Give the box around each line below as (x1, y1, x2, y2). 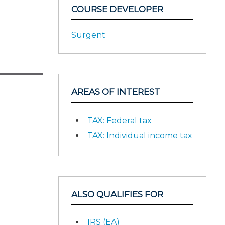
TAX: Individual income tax (87, 130, 192, 140)
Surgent (71, 30, 105, 40)
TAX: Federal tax (87, 115, 152, 125)
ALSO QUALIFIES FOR (71, 189, 163, 199)
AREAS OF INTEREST (71, 87, 160, 97)
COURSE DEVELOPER (71, 4, 163, 14)
